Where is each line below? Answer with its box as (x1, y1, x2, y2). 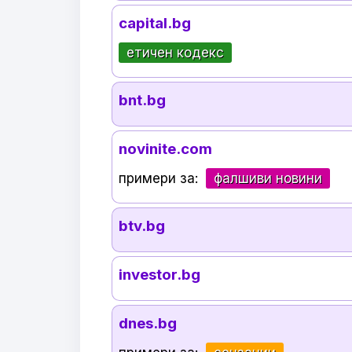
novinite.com (119, 140, 213, 159)
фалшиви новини (214, 170, 323, 187)
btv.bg (119, 217, 166, 236)
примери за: (119, 170, 203, 187)
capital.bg (119, 14, 192, 33)
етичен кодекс (126, 45, 225, 61)
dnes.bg (119, 314, 178, 333)
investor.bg (119, 266, 201, 284)
